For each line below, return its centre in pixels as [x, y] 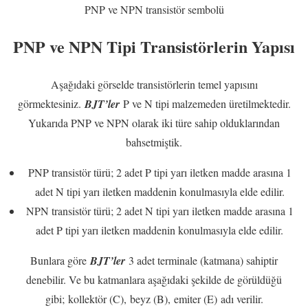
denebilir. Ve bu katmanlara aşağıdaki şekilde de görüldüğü [154, 280]
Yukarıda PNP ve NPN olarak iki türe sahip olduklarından [154, 123]
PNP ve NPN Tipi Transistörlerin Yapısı [154, 47]
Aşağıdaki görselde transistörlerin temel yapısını [154, 85]
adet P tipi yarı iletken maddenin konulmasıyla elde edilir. [159, 230]
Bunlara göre [60, 261]
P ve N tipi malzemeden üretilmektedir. [207, 104]
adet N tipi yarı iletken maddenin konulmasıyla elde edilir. [159, 192]
